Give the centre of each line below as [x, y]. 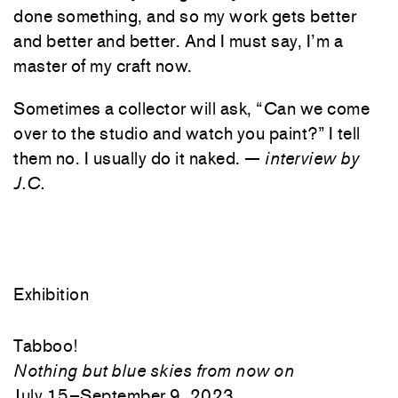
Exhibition [51, 294]
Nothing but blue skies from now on [154, 370]
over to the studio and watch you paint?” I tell [187, 133]
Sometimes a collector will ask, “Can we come [191, 108]
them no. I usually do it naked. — [139, 158]
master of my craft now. [103, 65]
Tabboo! [46, 345]
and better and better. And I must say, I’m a [178, 40]
